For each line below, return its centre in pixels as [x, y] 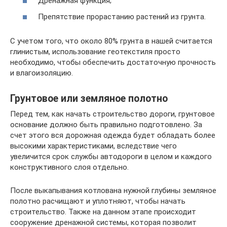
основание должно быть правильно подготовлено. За [106, 124]
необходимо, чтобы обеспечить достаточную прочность [113, 62]
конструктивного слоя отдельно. [69, 167]
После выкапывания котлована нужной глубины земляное [113, 190]
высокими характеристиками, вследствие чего [93, 146]
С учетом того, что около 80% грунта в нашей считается [111, 41]
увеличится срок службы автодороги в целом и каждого [111, 156]
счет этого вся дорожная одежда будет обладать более [113, 135]
